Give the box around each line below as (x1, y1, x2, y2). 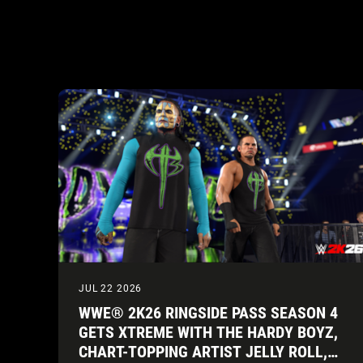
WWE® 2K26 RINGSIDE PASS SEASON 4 (79, 302, 338, 322)
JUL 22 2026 (79, 282, 143, 294)
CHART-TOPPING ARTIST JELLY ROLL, (79, 341, 327, 361)
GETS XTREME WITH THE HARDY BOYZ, (79, 322, 338, 342)
